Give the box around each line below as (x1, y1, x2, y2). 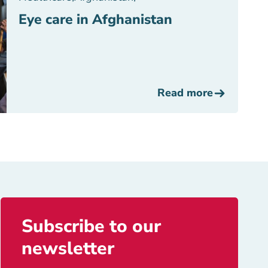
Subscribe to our (22, 214, 162, 239)
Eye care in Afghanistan (19, 10, 172, 29)
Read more (157, 86, 213, 100)
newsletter (22, 236, 115, 261)
